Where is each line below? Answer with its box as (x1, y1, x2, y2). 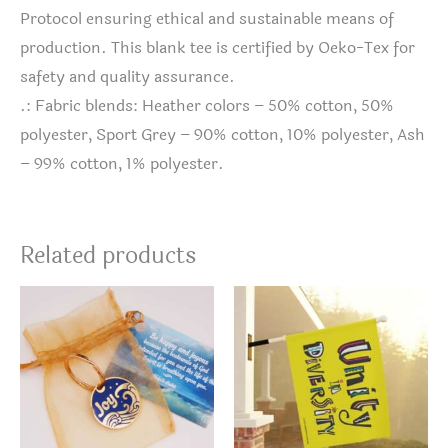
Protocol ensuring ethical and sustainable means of (20, 6, 394, 31)
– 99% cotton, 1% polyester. (20, 151, 224, 176)
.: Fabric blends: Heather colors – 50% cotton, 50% (20, 93, 394, 118)
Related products (20, 236, 197, 274)
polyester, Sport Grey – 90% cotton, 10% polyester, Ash (20, 122, 425, 147)
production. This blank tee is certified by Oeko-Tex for (20, 35, 415, 60)
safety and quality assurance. (20, 64, 235, 89)
